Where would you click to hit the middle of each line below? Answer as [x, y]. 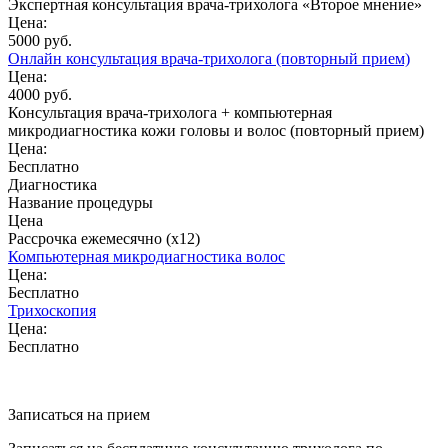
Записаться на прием [79, 414]
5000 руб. [40, 40]
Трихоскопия [52, 310]
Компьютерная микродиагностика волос [146, 256]
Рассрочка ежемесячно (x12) [104, 238]
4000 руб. [40, 94]
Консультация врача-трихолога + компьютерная [170, 112]
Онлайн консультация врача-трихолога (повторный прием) [209, 58]
